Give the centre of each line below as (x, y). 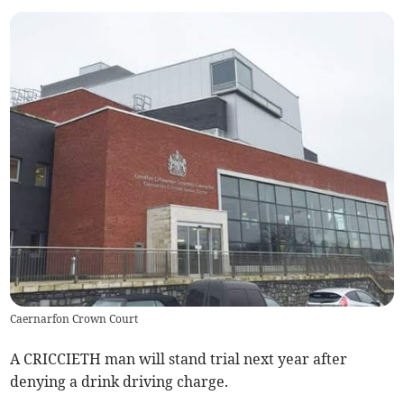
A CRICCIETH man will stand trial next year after (179, 359)
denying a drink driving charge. (119, 382)
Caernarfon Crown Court (74, 319)
